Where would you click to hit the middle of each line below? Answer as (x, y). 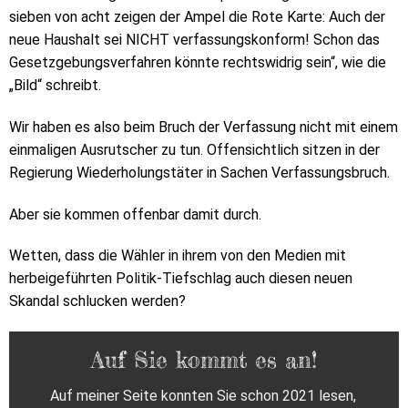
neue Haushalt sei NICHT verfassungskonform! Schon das (194, 40)
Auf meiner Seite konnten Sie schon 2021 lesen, (203, 396)
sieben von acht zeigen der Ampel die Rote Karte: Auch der (197, 17)
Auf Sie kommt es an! (204, 360)
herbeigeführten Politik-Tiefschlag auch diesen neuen (181, 279)
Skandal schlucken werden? (97, 301)
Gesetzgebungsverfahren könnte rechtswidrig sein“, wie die (198, 63)
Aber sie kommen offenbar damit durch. (135, 214)
